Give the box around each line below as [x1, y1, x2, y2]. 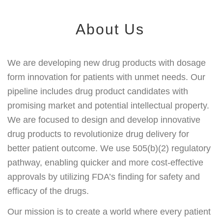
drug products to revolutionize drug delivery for [7, 129, 189, 139]
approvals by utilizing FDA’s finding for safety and [7, 171, 200, 182]
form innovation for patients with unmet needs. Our [7, 72, 205, 82]
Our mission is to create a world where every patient [7, 207, 211, 217]
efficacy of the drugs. [7, 186, 89, 196]
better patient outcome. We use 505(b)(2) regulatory [7, 143, 211, 153]
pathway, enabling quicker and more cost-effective [7, 157, 203, 167]
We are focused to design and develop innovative [7, 114, 200, 125]
